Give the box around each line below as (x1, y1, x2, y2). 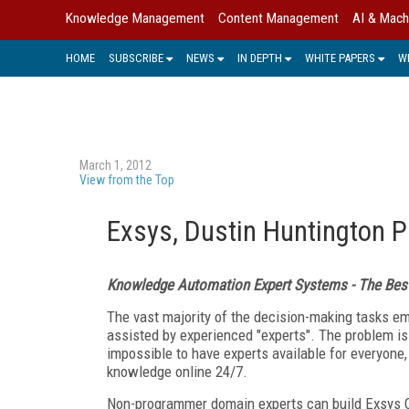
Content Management (218, 10, 339, 26)
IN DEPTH (237, 50, 282, 65)
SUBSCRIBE (109, 50, 163, 65)
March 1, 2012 (79, 157, 152, 173)
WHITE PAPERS (305, 50, 375, 65)
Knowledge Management (66, 10, 204, 26)
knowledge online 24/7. (107, 362, 247, 381)
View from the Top (79, 172, 174, 187)
